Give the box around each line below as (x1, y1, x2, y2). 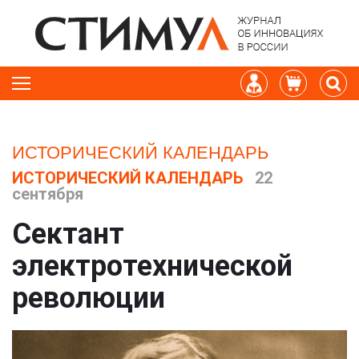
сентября (12, 184, 83, 204)
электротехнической (12, 249, 292, 283)
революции (12, 281, 165, 315)
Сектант (12, 217, 124, 251)
